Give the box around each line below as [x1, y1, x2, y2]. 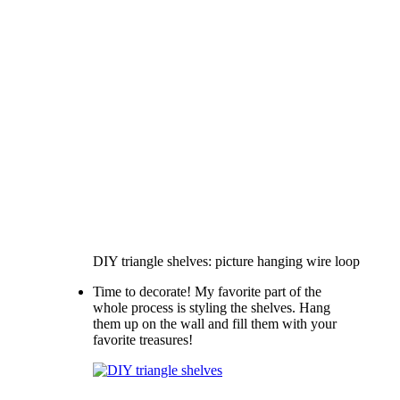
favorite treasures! [93, 331, 193, 347]
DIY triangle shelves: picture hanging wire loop [93, 253, 360, 269]
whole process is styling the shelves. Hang [93, 299, 330, 315]
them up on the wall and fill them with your [93, 315, 337, 331]
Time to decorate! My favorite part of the [93, 283, 321, 299]
